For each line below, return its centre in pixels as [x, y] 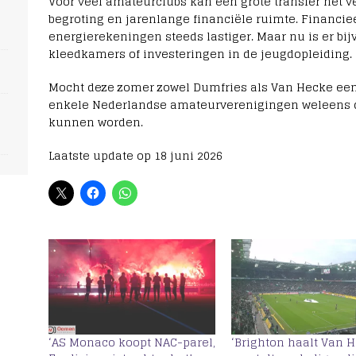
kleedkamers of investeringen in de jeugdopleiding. [200, 54]
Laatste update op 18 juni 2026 [135, 156]
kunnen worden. [95, 122]
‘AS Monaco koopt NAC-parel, [132, 342]
